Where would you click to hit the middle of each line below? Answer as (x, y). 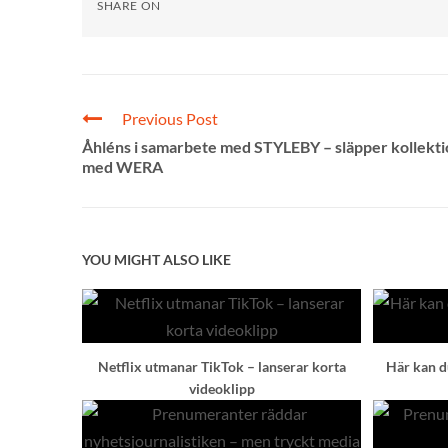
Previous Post (170, 119)
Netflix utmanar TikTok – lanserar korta (221, 367)
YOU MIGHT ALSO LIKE (156, 260)
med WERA (122, 167)
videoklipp (221, 389)
